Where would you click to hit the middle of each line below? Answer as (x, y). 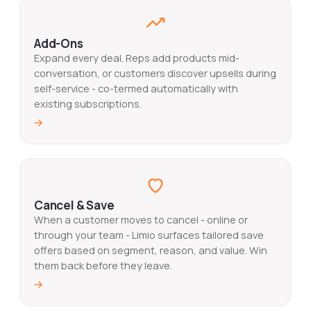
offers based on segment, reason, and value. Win (151, 251)
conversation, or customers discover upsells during (155, 74)
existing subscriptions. (88, 104)
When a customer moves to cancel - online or (141, 220)
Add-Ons (59, 44)
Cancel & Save (74, 205)
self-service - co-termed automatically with (136, 89)
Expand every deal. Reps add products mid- (137, 58)
